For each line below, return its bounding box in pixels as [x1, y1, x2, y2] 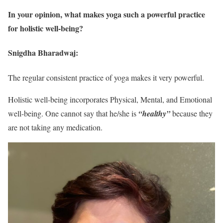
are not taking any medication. [8, 121, 103, 132]
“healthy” [138, 108, 170, 119]
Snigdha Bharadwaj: [8, 47, 78, 59]
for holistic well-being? [8, 22, 83, 34]
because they [170, 108, 213, 118]
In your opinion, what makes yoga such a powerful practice [8, 8, 205, 20]
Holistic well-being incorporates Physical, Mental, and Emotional [8, 94, 212, 105]
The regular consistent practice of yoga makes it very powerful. [8, 72, 204, 83]
